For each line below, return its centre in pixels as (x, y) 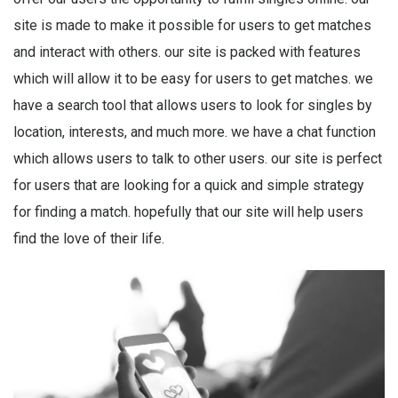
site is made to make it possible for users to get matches (192, 25)
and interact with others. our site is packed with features (187, 52)
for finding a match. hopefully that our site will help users (188, 212)
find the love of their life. (89, 239)
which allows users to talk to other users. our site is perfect (198, 159)
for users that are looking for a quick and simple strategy (189, 185)
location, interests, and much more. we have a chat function (195, 132)
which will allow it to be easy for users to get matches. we (193, 79)
